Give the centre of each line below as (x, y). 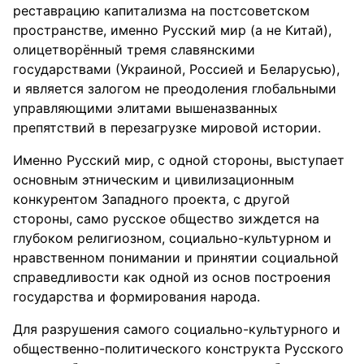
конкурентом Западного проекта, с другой (152, 199)
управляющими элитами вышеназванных (145, 108)
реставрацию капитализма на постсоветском (161, 11)
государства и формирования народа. (136, 297)
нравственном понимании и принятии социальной (176, 258)
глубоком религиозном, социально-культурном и (172, 238)
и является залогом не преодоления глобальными (175, 89)
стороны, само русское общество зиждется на (166, 219)
